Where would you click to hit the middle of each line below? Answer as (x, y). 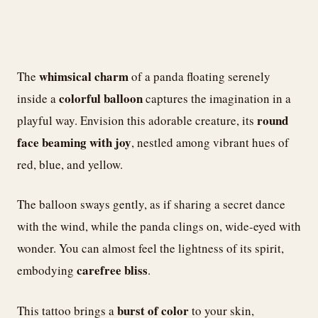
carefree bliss (112, 270)
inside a (38, 98)
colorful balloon (101, 98)
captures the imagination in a (217, 98)
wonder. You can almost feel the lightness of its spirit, (150, 248)
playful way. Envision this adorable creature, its (137, 120)
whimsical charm (84, 76)
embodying (47, 270)
